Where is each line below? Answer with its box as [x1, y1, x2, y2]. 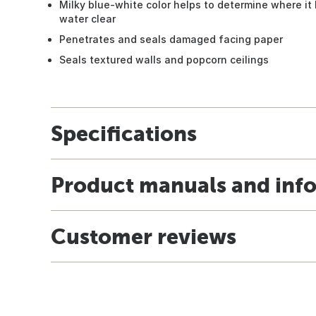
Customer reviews [51, 224, 236, 248]
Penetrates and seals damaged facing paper [59, 32, 283, 45]
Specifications [51, 121, 197, 145]
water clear [59, 12, 116, 25]
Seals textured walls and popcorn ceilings [59, 53, 269, 66]
